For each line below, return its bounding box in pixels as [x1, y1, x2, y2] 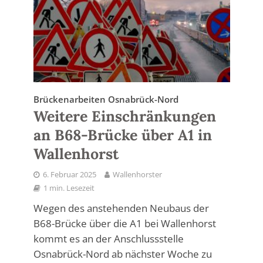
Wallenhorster [112, 169, 162, 180]
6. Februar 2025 [42, 169, 96, 180]
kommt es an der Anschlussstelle [33, 231, 184, 245]
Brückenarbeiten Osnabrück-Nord [33, 93, 178, 105]
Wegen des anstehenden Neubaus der [33, 201, 209, 215]
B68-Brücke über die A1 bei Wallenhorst [33, 216, 216, 230]
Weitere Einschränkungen [33, 106, 216, 126]
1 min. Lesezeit [43, 183, 95, 193]
